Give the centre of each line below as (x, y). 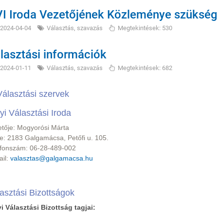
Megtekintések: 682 (145, 68)
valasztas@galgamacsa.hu (52, 158)
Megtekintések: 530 (145, 28)
